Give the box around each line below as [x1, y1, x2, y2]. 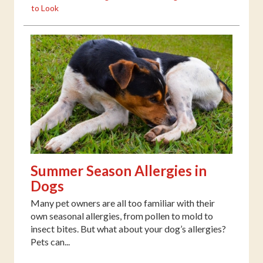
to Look [31, 3, 59, 14]
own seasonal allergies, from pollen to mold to [31, 210, 213, 221]
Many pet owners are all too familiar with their [31, 197, 215, 208]
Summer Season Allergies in [31, 161, 207, 179]
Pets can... [31, 235, 70, 247]
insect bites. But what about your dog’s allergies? [31, 222, 226, 234]
